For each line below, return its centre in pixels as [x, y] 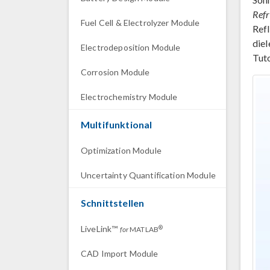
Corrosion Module [115, 72]
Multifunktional [117, 124]
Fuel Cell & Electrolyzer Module [140, 23]
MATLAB [143, 229]
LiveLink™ [100, 229]
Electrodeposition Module [131, 47]
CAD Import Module [120, 253]
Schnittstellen [113, 203]
